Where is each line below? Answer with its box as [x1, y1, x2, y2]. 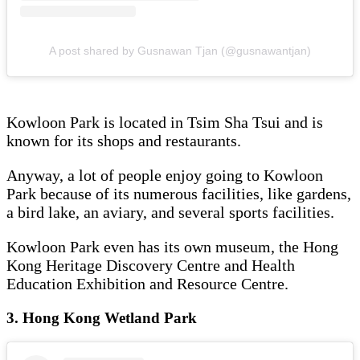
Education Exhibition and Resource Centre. [6, 274, 292, 292]
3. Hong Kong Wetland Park [6, 309, 201, 326]
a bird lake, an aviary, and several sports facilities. [6, 202, 338, 221]
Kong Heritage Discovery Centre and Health [6, 256, 295, 274]
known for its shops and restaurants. [6, 131, 245, 149]
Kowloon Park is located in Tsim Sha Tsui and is [6, 112, 323, 131]
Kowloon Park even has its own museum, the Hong [6, 237, 338, 256]
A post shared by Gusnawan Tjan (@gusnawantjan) [49, 43, 311, 57]
